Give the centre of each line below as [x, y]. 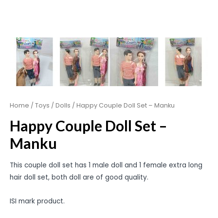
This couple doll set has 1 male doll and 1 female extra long [106, 165]
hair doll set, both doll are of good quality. [79, 178]
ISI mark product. [37, 201]
